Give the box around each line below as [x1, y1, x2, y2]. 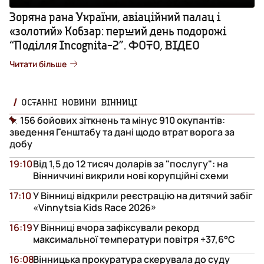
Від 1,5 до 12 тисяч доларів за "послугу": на [33, 157, 228, 170]
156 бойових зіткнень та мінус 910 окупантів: [20, 113, 225, 127]
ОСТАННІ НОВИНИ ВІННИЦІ [21, 96, 137, 107]
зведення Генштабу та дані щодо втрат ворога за [9, 125, 235, 138]
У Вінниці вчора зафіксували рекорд [33, 220, 199, 234]
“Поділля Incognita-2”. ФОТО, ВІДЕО [9, 37, 200, 52]
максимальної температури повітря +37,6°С [33, 232, 235, 246]
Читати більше [9, 58, 67, 70]
